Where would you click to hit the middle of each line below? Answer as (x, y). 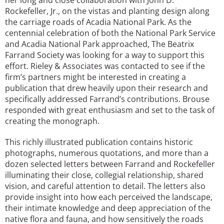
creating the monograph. (52, 121)
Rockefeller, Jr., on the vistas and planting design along (107, 11)
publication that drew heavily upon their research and (106, 88)
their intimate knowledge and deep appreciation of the (108, 208)
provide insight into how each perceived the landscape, (109, 197)
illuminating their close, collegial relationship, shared (104, 175)
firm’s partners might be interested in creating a (95, 77)
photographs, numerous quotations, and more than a (107, 153)
